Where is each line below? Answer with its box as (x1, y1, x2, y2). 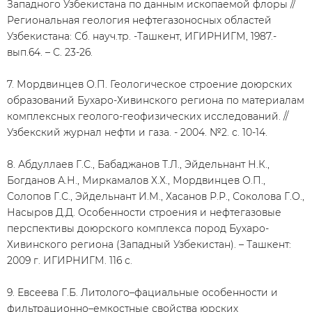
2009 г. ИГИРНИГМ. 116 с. (7, 254, 132, 267)
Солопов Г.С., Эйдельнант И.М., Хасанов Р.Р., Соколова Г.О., (7, 190, 304, 203)
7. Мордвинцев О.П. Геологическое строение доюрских (7, 78, 292, 91)
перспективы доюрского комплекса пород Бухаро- (7, 222, 269, 235)
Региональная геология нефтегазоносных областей (7, 14, 272, 26)
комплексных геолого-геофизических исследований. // (7, 110, 288, 123)
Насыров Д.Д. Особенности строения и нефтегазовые (7, 206, 281, 219)
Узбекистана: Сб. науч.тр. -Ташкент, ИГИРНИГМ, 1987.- (7, 30, 276, 42)
